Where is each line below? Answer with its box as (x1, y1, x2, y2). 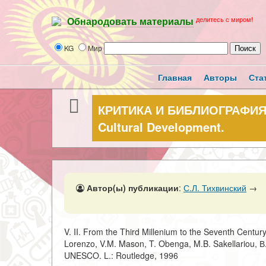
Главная (158, 71, 192, 83)
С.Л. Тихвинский (183, 182, 246, 194)
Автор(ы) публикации (87, 182, 179, 194)
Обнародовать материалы (67, 17, 194, 27)
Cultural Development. (98, 118, 224, 135)
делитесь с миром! (196, 16, 253, 23)
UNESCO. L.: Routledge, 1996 (64, 249, 178, 261)
